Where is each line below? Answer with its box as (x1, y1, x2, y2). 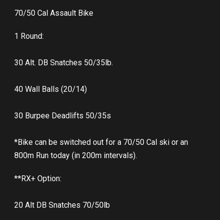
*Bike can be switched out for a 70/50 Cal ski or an (14, 137, 188, 147)
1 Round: (14, 31, 44, 41)
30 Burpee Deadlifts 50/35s (14, 111, 111, 121)
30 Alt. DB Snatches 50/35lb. (14, 58, 113, 68)
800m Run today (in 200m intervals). (14, 151, 137, 161)
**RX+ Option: (14, 174, 61, 184)
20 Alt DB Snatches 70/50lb (14, 200, 110, 210)
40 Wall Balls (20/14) (14, 84, 87, 94)
